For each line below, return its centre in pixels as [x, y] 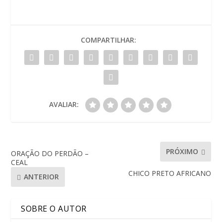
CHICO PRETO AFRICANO [169, 173]
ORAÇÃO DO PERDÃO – [50, 153]
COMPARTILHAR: [109, 40]
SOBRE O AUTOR [54, 208]
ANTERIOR [42, 177]
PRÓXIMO [182, 152]
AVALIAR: [64, 104]
